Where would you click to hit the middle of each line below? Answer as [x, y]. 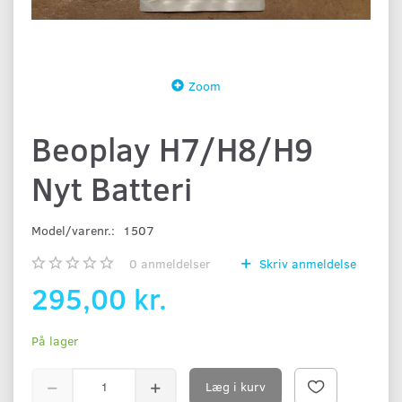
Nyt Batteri [112, 188]
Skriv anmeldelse [306, 263]
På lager [55, 340]
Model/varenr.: [75, 230]
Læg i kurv [236, 386]
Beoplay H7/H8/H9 [172, 148]
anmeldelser [174, 263]
